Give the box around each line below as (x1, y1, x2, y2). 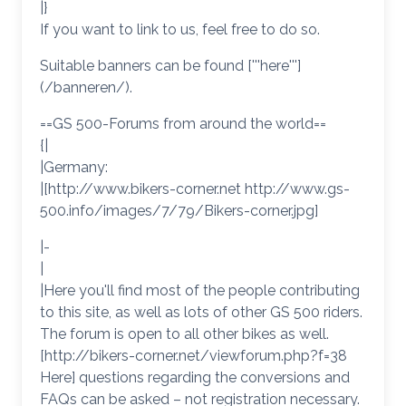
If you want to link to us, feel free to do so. (40, 21, 320, 38)
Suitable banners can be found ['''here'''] (40, 57, 301, 74)
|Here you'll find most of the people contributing (40, 282, 360, 299)
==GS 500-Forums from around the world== (40, 115, 326, 132)
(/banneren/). (40, 79, 132, 96)
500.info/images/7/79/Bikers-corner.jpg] (40, 202, 318, 219)
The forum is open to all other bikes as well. (40, 325, 329, 343)
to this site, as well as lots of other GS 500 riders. (40, 304, 362, 321)
